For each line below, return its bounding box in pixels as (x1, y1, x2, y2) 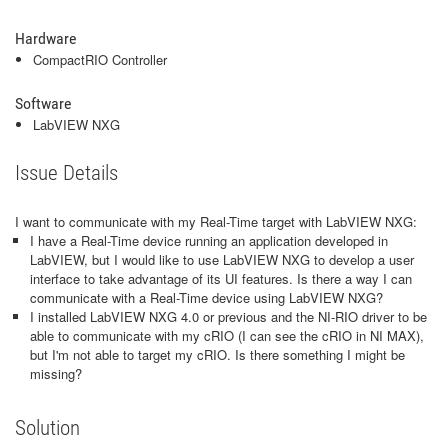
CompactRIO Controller (33, 50, 167, 69)
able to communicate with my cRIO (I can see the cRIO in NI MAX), (30, 326, 424, 345)
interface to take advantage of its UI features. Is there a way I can (30, 269, 412, 288)
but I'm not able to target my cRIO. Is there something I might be (30, 345, 405, 364)
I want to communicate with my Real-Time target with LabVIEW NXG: (15, 212, 417, 231)
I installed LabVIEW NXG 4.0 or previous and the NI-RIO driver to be (30, 307, 427, 326)
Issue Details (15, 161, 118, 185)
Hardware (15, 29, 77, 48)
